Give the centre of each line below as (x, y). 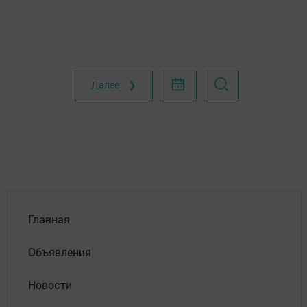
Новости (50, 284)
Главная (49, 219)
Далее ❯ (114, 85)
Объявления (60, 251)
